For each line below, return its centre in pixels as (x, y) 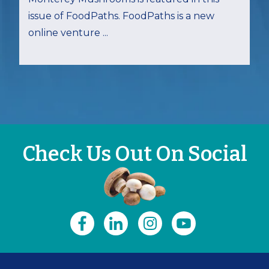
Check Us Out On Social (134, 154)
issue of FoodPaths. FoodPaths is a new (121, 16)
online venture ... (68, 33)
